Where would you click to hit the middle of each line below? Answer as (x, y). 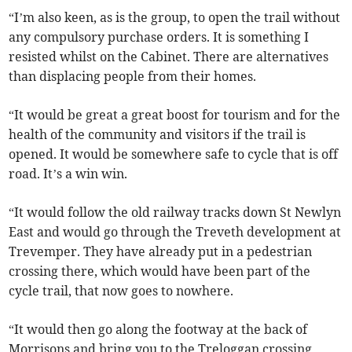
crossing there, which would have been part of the (160, 271)
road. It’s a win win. (68, 174)
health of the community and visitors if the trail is (158, 135)
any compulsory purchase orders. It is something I (159, 37)
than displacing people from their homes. (133, 77)
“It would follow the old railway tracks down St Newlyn (175, 213)
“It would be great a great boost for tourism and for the (175, 115)
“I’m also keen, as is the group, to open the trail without (175, 18)
